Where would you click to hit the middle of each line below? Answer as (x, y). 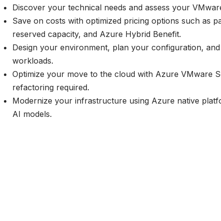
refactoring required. (51, 87)
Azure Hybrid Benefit (139, 34)
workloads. (33, 61)
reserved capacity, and (56, 34)
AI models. (32, 114)
